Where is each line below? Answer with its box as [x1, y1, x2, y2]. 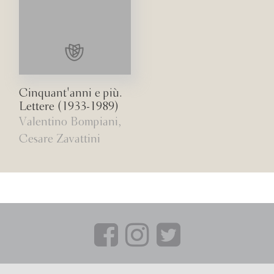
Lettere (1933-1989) [19, 102, 119, 113]
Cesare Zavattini [19, 134, 101, 146]
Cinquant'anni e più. [19, 88, 123, 100]
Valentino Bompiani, [19, 117, 122, 128]
